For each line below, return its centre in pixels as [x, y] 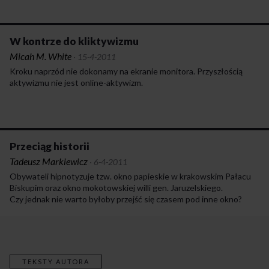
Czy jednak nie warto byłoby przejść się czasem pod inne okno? [126, 199]
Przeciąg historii [50, 146]
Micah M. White [41, 56]
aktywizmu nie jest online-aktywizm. [76, 82]
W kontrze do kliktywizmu [74, 41]
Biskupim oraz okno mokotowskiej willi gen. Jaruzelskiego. [116, 187]
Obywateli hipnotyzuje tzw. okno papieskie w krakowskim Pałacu [130, 176]
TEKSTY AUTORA [56, 261]
